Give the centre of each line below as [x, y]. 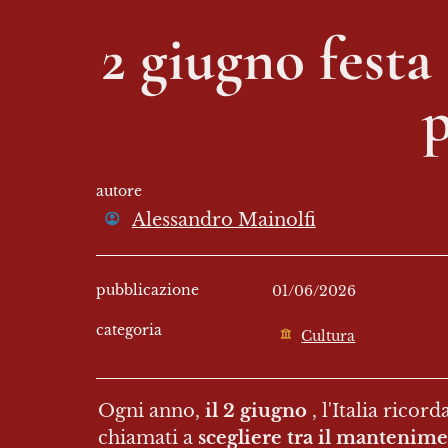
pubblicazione [147, 289]
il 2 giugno [256, 410]
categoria [129, 329]
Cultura [328, 335]
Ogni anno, [151, 410]
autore [119, 190]
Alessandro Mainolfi [223, 219]
